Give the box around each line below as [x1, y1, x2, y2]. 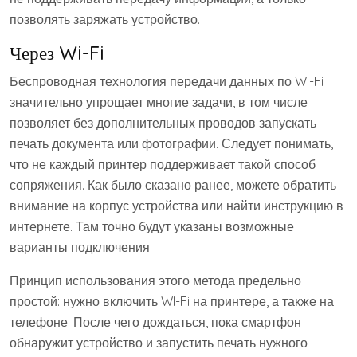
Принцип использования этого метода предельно [10, 272, 301, 288]
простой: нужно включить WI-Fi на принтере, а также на [10, 292, 334, 309]
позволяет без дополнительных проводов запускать [10, 114, 316, 131]
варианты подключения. [10, 238, 152, 255]
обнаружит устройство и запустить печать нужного [10, 334, 308, 351]
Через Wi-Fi [10, 41, 104, 65]
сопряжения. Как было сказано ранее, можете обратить [10, 176, 336, 193]
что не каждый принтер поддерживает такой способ [10, 155, 316, 172]
